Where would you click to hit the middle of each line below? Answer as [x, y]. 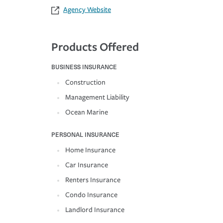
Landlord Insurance [95, 210]
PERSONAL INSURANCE [85, 135]
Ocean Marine [87, 112]
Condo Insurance [91, 195]
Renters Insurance [93, 180]
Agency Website [87, 10]
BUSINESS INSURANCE [84, 67]
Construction [85, 83]
